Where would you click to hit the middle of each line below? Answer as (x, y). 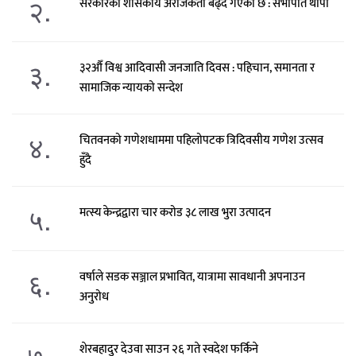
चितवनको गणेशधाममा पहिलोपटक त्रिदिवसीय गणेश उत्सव (201, 141)
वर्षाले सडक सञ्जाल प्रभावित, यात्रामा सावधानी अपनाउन (192, 277)
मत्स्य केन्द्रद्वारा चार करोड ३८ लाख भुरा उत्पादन (175, 213)
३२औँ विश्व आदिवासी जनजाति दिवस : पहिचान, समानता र (197, 68)
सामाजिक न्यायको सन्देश (131, 88)
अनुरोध (94, 297)
